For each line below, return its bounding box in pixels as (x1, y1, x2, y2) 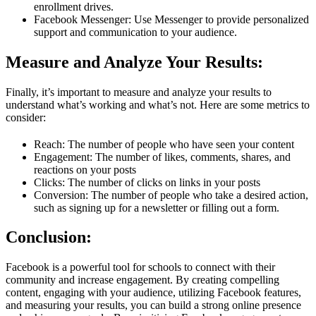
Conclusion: (6, 228, 92, 247)
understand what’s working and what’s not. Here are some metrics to (6, 98, 310, 111)
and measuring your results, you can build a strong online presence (6, 299, 301, 312)
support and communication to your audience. (34, 25, 237, 38)
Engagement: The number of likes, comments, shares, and (34, 150, 291, 163)
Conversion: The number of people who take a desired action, (34, 188, 308, 201)
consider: (6, 111, 46, 123)
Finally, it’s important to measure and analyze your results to (6, 85, 272, 98)
